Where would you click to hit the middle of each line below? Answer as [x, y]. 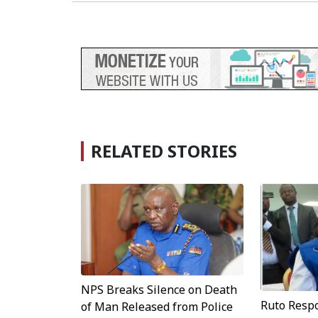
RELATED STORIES [164, 151]
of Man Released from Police [157, 307]
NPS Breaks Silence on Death [159, 290]
